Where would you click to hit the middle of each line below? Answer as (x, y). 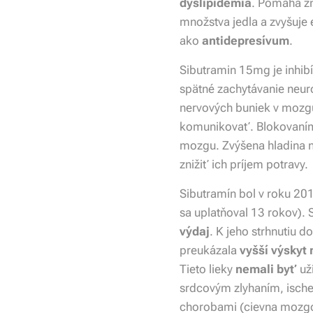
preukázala (210, 250)
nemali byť (266, 269)
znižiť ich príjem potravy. (244, 164)
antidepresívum (246, 41)
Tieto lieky (208, 269)
